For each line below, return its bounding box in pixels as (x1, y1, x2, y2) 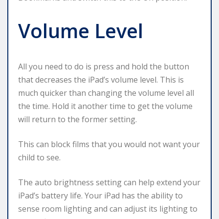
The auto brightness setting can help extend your (18, 176, 200, 188)
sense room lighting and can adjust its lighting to (18, 203, 197, 214)
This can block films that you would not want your (18, 138, 200, 150)
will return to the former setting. (18, 113, 137, 125)
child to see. (18, 152, 61, 163)
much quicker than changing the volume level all (18, 87, 194, 98)
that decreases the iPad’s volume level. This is (18, 74, 184, 85)
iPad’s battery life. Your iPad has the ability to (18, 190, 183, 201)
